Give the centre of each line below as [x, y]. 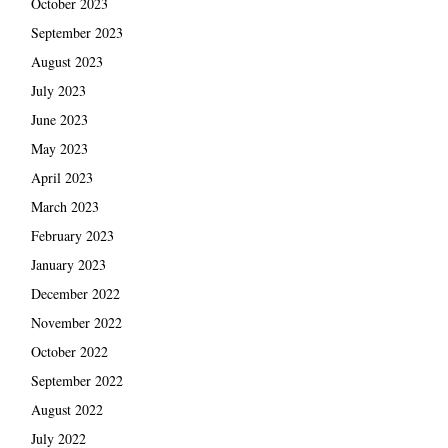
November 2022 [76, 323]
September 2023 [76, 33]
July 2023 [58, 91]
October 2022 [69, 352]
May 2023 [59, 149]
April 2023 [61, 178]
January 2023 [68, 265]
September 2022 [76, 381]
